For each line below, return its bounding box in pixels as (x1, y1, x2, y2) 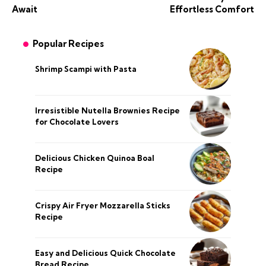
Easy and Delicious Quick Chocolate (35, 248, 176, 258)
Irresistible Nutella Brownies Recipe (35, 106, 180, 116)
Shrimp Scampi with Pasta (35, 64, 137, 74)
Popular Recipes (33, 38, 104, 50)
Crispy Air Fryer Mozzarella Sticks (35, 201, 170, 211)
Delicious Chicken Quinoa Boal (35, 153, 154, 163)
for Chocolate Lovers (35, 117, 119, 127)
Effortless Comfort (170, 4, 254, 15)
